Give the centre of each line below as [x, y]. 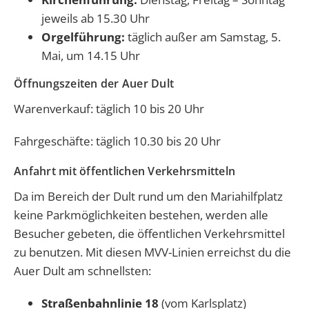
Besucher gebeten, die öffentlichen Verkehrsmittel [149, 233]
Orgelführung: [83, 37]
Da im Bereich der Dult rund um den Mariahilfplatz [148, 196]
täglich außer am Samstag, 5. [203, 37]
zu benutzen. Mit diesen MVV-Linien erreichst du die [152, 252]
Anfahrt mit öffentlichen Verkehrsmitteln [124, 171]
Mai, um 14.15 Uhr [91, 55]
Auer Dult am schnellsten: [82, 270]
